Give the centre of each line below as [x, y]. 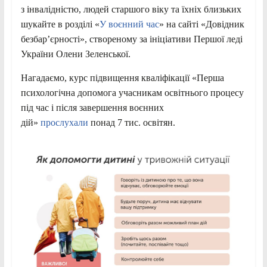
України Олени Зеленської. [75, 54]
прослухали [63, 122]
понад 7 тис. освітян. [131, 122]
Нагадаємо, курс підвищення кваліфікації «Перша [122, 77]
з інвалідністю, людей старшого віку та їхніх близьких [131, 9]
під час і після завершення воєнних [92, 107]
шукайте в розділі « [60, 24]
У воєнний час [129, 24]
